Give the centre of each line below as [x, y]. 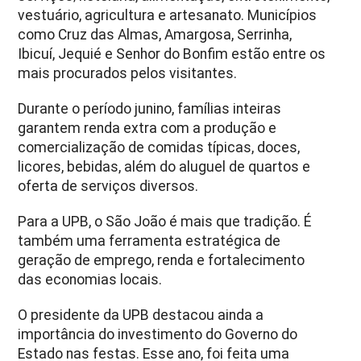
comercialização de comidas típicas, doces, [159, 147]
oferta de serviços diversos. [108, 186]
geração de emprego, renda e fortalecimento [162, 260]
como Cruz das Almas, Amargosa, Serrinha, [155, 34]
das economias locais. [90, 279]
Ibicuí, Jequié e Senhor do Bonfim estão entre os [172, 54]
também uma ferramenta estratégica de [149, 241]
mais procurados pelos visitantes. [128, 73]
